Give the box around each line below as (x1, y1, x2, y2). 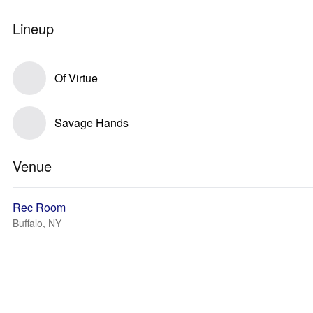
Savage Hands (54, 115, 129, 131)
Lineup (13, 18, 54, 38)
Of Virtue (54, 70, 98, 86)
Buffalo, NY (13, 216, 61, 230)
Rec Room (13, 199, 66, 215)
